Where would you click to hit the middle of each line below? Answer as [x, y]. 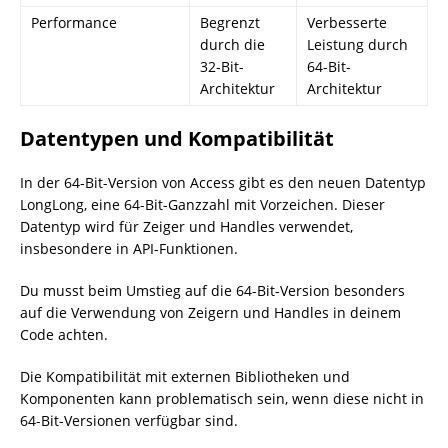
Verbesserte [347, 22]
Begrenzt [230, 22]
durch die [232, 44]
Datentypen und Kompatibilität [177, 138]
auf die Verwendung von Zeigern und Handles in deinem [210, 312]
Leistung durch [357, 44]
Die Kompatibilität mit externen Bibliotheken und [185, 376]
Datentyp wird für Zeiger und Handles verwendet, [186, 226]
